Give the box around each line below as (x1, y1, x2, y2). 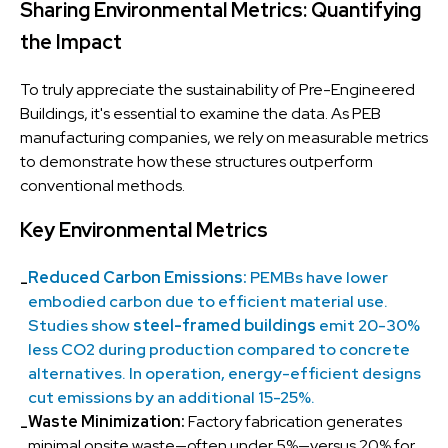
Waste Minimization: (28, 411, 188, 432)
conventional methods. (20, 175, 185, 196)
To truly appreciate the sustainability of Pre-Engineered (20, 79, 415, 100)
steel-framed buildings (133, 315, 316, 336)
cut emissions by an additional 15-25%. (28, 387, 315, 408)
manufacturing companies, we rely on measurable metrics (20, 127, 428, 148)
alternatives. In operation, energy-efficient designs (28, 363, 421, 384)
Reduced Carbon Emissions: (28, 267, 250, 288)
